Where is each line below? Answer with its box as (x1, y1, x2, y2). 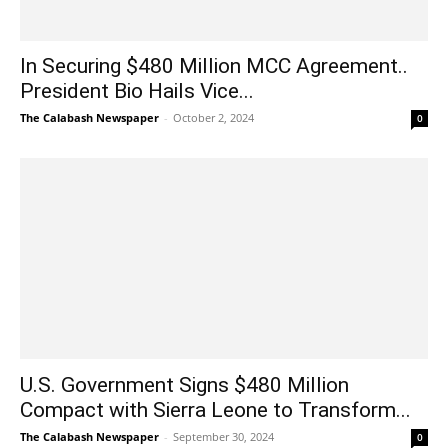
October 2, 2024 (173, 110, 254, 126)
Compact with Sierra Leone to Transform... (20, 397, 411, 422)
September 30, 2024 (173, 428, 274, 444)
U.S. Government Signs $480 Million (20, 372, 349, 397)
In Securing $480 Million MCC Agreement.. (20, 54, 408, 79)
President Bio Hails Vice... (20, 79, 254, 104)
